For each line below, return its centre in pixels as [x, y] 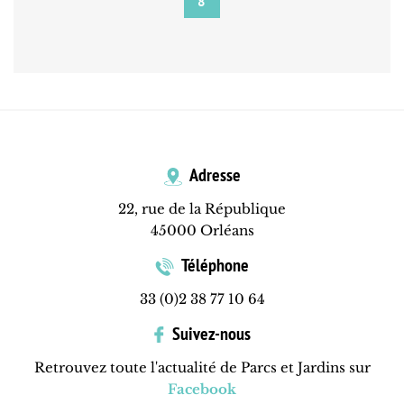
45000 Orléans [202, 231]
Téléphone [214, 266]
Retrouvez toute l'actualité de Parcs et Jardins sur [202, 368]
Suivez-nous [209, 334]
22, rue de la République [202, 209]
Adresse [213, 175]
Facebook [202, 390]
